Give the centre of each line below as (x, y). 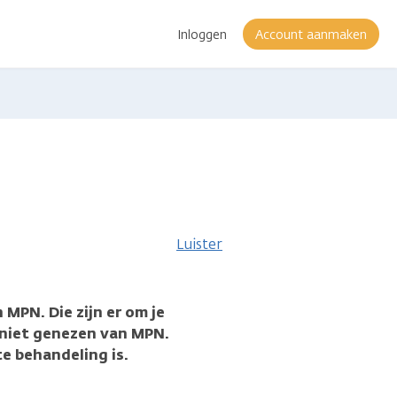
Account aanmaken (311, 35)
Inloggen (202, 35)
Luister (199, 244)
